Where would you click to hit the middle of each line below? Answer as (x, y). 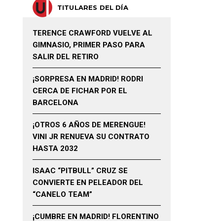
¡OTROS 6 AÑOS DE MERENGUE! (89, 125)
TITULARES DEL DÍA (93, 7)
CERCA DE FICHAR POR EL (80, 91)
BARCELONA (55, 103)
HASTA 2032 (55, 148)
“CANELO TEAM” (62, 194)
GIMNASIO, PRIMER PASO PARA (89, 45)
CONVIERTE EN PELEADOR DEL (88, 183)
